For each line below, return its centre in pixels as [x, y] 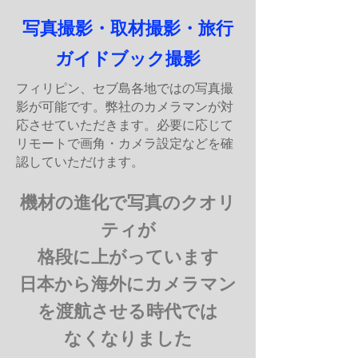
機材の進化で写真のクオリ [128, 203]
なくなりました [128, 338]
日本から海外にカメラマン [128, 284]
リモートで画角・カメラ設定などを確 [125, 143]
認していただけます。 [80, 162]
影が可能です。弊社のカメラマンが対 [125, 107]
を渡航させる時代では [128, 311]
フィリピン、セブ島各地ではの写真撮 [125, 88]
